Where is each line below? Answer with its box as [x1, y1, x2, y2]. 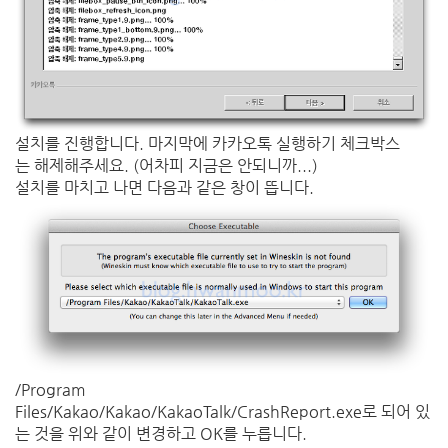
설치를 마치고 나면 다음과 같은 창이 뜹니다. [15, 177, 314, 197]
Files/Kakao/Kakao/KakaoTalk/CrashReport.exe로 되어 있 [15, 401, 430, 421]
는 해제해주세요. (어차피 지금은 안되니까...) [15, 155, 318, 175]
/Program [15, 379, 86, 399]
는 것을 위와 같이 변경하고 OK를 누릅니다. [15, 423, 307, 443]
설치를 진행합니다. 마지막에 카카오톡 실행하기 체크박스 [15, 133, 400, 153]
